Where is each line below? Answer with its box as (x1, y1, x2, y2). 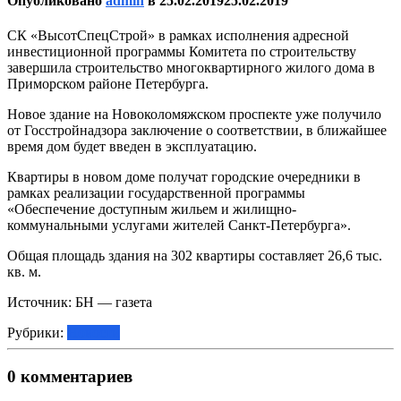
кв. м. (7, 264, 41, 280)
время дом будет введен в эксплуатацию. (7, 139, 257, 155)
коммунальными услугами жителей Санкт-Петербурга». (7, 218, 351, 234)
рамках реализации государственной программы (7, 185, 305, 201)
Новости (67, 325, 120, 341)
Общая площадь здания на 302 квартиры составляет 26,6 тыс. (7, 248, 382, 264)
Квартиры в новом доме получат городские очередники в (7, 169, 361, 185)
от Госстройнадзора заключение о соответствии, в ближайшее (7, 123, 387, 139)
